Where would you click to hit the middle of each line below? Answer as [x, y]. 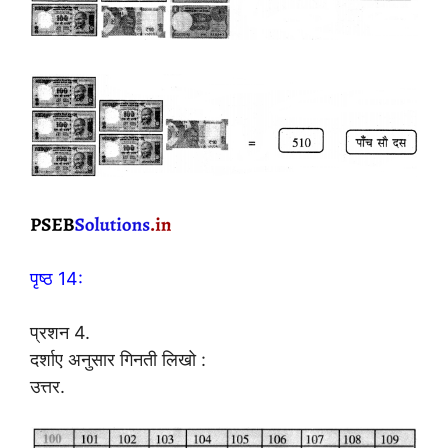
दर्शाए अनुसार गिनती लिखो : [118, 359]
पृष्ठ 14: [56, 278]
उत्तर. [47, 386]
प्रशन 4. [60, 332]
